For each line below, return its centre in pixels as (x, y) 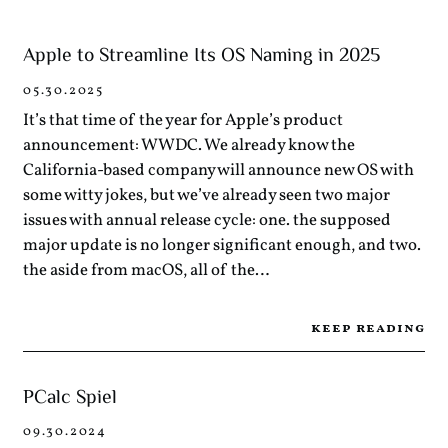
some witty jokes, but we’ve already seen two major (207, 195)
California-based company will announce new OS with (219, 170)
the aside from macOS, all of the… (147, 270)
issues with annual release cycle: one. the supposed (207, 220)
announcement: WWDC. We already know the (189, 145)
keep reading (368, 328)
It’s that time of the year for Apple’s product (183, 120)
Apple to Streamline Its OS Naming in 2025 (202, 57)
